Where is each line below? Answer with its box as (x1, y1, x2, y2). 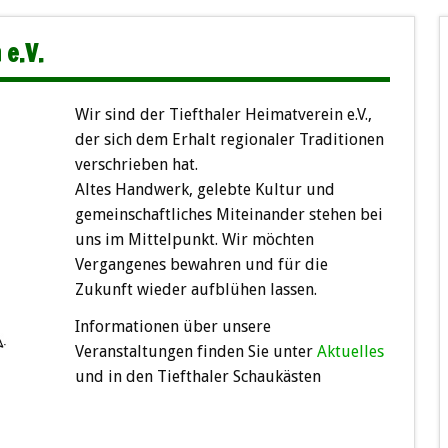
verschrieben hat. (75, 155, 199, 175)
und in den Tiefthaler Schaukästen (75, 367, 322, 387)
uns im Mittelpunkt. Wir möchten (75, 230, 315, 250)
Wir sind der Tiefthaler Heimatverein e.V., (75, 105, 373, 125)
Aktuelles (317, 342, 385, 362)
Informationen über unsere (75, 317, 272, 337)
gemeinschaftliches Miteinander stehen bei (75, 205, 384, 225)
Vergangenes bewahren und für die (75, 255, 329, 275)
